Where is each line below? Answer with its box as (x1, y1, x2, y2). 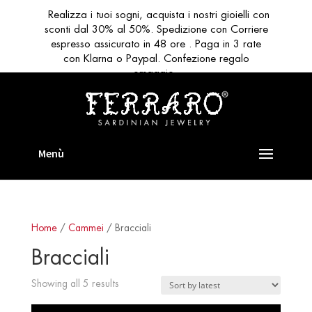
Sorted (118, 276, 147, 289)
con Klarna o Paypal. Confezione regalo (63, 52, 249, 65)
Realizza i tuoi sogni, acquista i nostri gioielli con (47, 8, 270, 21)
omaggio (132, 66, 174, 79)
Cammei (68, 221, 104, 234)
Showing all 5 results (31, 277, 119, 290)
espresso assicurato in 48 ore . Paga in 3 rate (51, 37, 261, 50)
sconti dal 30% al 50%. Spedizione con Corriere (44, 22, 268, 36)
